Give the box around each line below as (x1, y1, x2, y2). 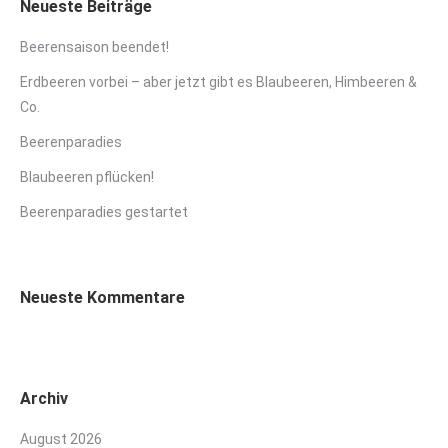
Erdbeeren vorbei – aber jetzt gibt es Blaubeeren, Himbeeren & (20, 74, 417, 91)
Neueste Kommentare (20, 288, 185, 308)
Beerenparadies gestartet (20, 204, 188, 221)
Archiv (20, 389, 68, 409)
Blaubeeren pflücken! (20, 169, 154, 186)
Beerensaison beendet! (20, 39, 169, 56)
